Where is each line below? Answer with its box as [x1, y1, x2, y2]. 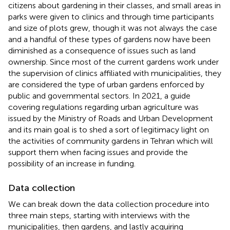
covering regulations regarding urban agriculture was [8, 102, 199, 112]
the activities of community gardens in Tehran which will [8, 136, 213, 146]
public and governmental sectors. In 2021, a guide [8, 90, 190, 101]
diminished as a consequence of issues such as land [8, 45, 196, 55]
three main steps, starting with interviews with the [8, 210, 190, 220]
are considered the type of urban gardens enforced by [8, 79, 204, 89]
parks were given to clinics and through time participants [8, 11, 214, 22]
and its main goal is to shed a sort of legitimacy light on [8, 124, 209, 135]
